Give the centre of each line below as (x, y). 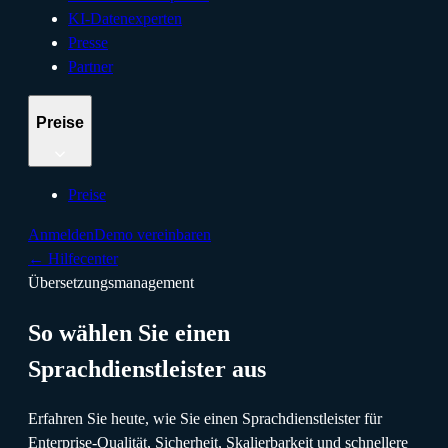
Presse (88, 42)
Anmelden (61, 235)
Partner (90, 66)
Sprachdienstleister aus (147, 369)
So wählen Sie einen (129, 333)
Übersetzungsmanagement (111, 283)
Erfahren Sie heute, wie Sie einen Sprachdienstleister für (205, 418)
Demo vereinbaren (152, 235)
